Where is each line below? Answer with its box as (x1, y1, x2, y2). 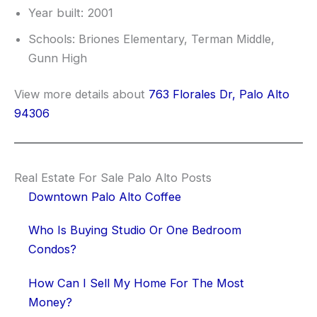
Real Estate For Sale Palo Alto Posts (14, 170, 212, 185)
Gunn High (28, 50, 87, 65)
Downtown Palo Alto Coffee (28, 189, 181, 204)
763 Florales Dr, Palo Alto (149, 87, 289, 102)
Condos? (28, 242, 76, 257)
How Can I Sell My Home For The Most (28, 275, 244, 290)
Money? (28, 294, 72, 309)
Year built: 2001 (28, 5, 113, 20)
